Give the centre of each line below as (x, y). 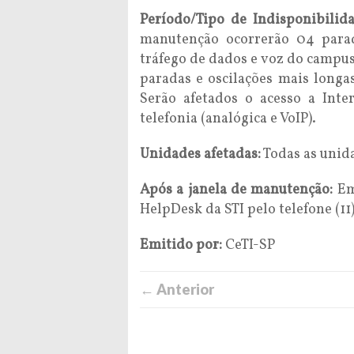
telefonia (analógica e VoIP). (228, 119)
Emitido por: (181, 245)
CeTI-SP (249, 245)
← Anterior (177, 289)
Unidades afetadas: (200, 154)
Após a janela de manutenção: (237, 190)
